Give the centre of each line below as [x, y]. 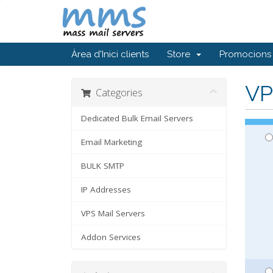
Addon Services [111, 237]
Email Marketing [112, 142]
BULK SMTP [103, 166]
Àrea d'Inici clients [110, 54]
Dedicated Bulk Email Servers [137, 118]
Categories [117, 92]
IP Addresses [106, 190]
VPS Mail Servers [113, 213]
